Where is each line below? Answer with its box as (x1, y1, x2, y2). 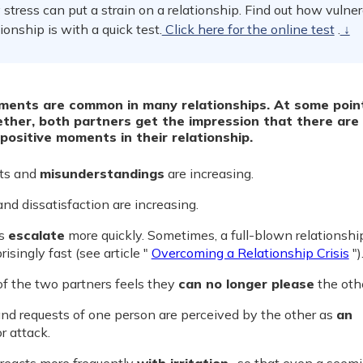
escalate (7, 227, 65, 243)
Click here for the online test (161, 21, 335, 37)
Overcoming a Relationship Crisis (151, 245, 349, 261)
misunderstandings (39, 165, 164, 181)
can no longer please (177, 275, 314, 292)
